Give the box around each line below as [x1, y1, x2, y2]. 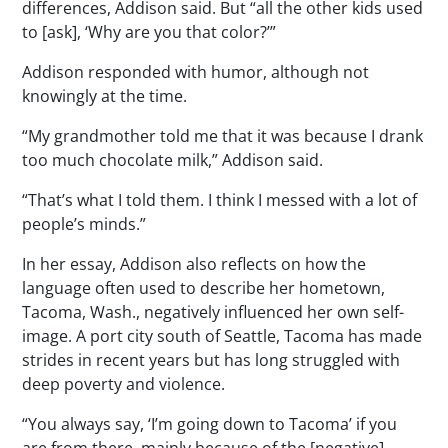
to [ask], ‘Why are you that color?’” [22, 20, 277, 43]
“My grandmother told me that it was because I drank [22, 124, 424, 147]
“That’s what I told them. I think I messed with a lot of [22, 188, 418, 211]
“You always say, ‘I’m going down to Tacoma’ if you [22, 412, 398, 435]
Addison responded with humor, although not [22, 60, 370, 83]
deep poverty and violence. [22, 372, 226, 395]
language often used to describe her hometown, [22, 276, 386, 299]
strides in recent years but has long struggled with [22, 348, 401, 371]
